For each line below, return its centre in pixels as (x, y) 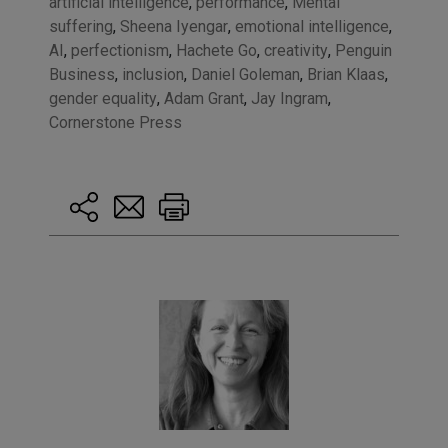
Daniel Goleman (245, 74)
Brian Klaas (345, 74)
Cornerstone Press (115, 122)
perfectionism (119, 50)
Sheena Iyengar (173, 26)
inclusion (152, 74)
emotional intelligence (311, 26)
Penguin (363, 50)
